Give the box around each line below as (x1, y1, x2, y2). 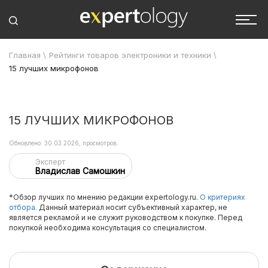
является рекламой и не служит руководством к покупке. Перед (9, 213, 242, 222)
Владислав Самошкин (35, 166, 125, 176)
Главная (9, 50, 41, 60)
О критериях (200, 193, 245, 202)
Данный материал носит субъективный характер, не (37, 203, 227, 212)
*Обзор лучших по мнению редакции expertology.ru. (9, 193, 200, 202)
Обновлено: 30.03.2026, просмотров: (9, 139, 118, 147)
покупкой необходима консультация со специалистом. (9, 223, 206, 232)
